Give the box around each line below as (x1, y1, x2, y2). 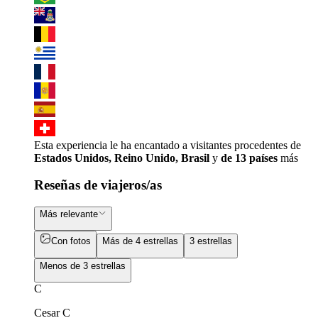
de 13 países (221, 151, 278, 164)
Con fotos (51, 236, 91, 247)
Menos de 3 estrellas (40, 260, 126, 271)
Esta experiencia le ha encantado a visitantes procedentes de (34, 138, 301, 151)
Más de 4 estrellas (102, 236, 178, 247)
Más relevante (40, 209, 98, 220)
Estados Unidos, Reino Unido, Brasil (34, 151, 209, 164)
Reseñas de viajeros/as (34, 177, 162, 193)
